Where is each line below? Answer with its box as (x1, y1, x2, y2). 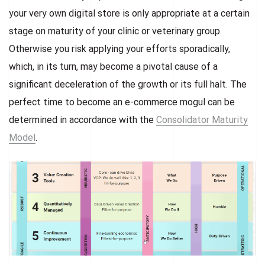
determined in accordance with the (9, 114, 156, 125)
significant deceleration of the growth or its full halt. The (9, 78, 247, 90)
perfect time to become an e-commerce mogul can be (9, 96, 235, 108)
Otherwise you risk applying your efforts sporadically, (9, 43, 230, 54)
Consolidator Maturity (156, 114, 248, 125)
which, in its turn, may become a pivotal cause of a (9, 60, 218, 72)
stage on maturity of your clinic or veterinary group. (9, 25, 222, 37)
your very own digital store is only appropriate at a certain (9, 7, 250, 19)
